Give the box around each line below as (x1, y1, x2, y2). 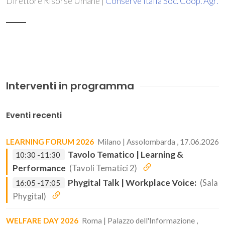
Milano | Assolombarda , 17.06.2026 (97, 137, 219, 146)
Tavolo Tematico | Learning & (68, 149, 183, 160)
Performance (13, 163, 66, 173)
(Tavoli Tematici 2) (69, 163, 137, 173)
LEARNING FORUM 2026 (6, 137, 94, 146)
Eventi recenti (6, 109, 62, 121)
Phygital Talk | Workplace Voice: (68, 177, 196, 188)
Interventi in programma (6, 79, 134, 93)
